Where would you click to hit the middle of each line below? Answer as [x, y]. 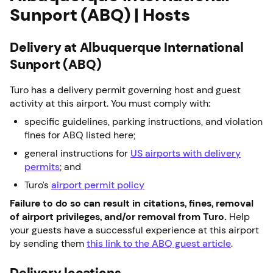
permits [42, 166]
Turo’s [38, 185]
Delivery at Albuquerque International [127, 47]
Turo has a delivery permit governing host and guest [125, 90]
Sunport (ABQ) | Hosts [100, 15]
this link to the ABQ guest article [159, 243]
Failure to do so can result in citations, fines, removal [132, 203]
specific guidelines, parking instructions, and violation [144, 121]
